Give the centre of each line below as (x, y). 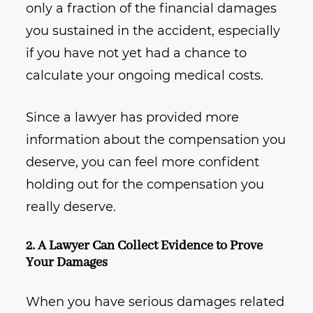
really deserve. (71, 207)
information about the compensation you (156, 140)
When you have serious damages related (155, 302)
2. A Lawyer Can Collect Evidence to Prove (145, 246)
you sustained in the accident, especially (153, 31)
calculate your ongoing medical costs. (145, 76)
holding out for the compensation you (145, 185)
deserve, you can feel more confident (143, 162)
